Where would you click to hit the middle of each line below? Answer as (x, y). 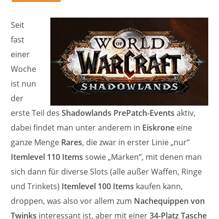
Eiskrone (159, 127)
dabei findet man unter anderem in (77, 127)
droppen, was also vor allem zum (73, 201)
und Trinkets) (36, 186)
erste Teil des (36, 113)
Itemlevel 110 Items (47, 157)
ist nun (24, 83)
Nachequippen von (170, 201)
